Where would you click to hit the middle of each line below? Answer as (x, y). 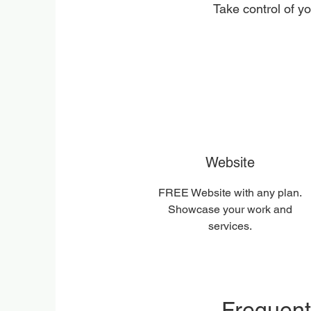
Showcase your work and (230, 209)
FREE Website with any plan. (230, 193)
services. (230, 226)
